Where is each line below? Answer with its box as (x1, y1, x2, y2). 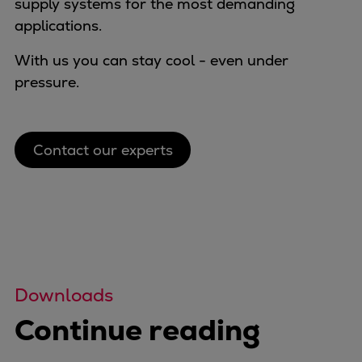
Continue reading (15, 311, 260, 350)
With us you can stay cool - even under (15, 51, 288, 70)
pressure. (15, 73, 79, 92)
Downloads (15, 284, 113, 308)
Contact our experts (32, 140, 173, 159)
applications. (15, 16, 106, 36)
